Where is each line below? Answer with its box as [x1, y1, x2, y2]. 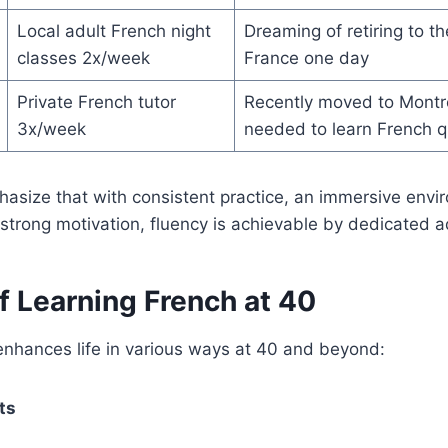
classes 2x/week [16, 48, 150, 68]
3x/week [16, 119, 86, 139]
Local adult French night [16, 21, 211, 41]
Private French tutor [16, 92, 176, 112]
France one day [243, 48, 369, 68]
